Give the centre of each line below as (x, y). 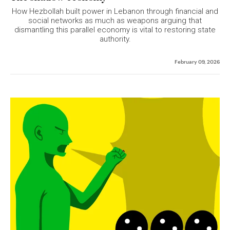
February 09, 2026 (197, 61)
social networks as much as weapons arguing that (115, 20)
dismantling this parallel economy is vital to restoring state (115, 30)
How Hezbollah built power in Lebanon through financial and (115, 11)
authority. (115, 39)
